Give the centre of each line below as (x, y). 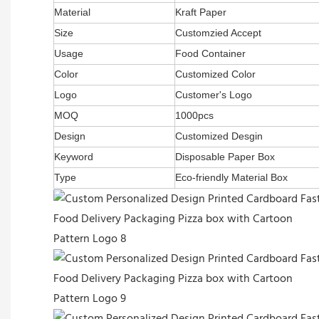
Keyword (74, 156)
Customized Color (215, 74)
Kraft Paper (201, 12)
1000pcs (194, 115)
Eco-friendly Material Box (231, 177)
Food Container (210, 53)
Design (70, 136)
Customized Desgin (219, 136)
